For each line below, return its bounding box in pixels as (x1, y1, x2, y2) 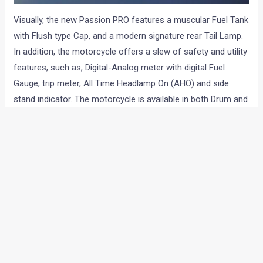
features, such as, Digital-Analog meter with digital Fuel (14, 62, 225, 73)
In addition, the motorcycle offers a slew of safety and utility (14, 46, 248, 58)
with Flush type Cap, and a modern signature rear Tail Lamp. (14, 31, 244, 42)
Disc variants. (14, 110, 65, 121)
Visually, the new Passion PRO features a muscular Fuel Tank (14, 15, 249, 26)
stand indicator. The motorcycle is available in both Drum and (14, 94, 248, 105)
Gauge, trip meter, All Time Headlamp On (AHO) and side (14, 78, 230, 89)
